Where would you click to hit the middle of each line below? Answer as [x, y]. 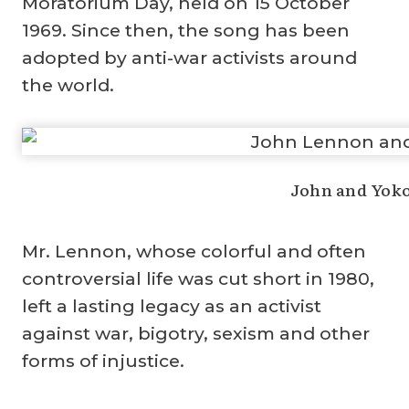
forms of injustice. [103, 360]
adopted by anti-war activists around [189, 58]
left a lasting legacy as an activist [172, 305]
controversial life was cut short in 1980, [198, 278]
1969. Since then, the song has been [186, 30]
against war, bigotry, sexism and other [196, 333]
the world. [68, 85]
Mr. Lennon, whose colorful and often [194, 251]
